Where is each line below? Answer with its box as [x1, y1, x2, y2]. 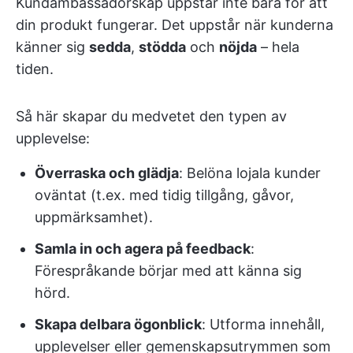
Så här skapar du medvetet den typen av [16, 108, 287, 124]
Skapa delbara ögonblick [35, 316, 202, 333]
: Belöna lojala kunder [179, 165, 321, 181]
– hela [257, 39, 299, 55]
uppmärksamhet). [35, 209, 153, 225]
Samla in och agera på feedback [35, 240, 251, 257]
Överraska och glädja [35, 165, 179, 181]
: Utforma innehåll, [202, 316, 325, 333]
